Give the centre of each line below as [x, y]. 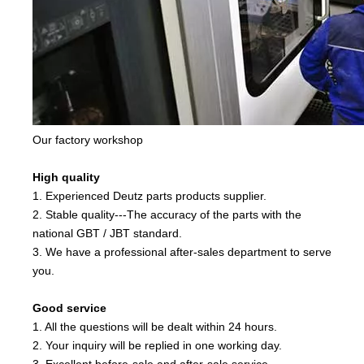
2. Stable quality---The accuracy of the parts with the [167, 214]
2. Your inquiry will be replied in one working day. [157, 345]
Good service [69, 308]
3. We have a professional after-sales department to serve [182, 251]
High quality [66, 177]
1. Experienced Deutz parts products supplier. [149, 195]
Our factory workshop [88, 139]
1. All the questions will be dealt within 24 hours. [155, 326]
